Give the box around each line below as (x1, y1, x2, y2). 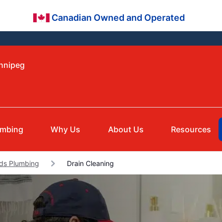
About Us (108, 124, 144, 135)
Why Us (51, 124, 81, 135)
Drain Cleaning (65, 159, 114, 168)
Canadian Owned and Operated (50, 12, 189, 23)
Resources (171, 124, 212, 135)
